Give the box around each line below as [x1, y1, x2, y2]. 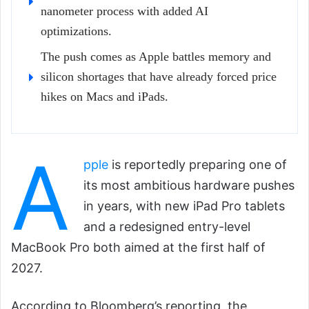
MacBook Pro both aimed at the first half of [11, 240, 266, 255]
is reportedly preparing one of [108, 157, 287, 172]
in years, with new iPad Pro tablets [83, 199, 285, 214]
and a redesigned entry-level [83, 219, 250, 235]
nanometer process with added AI [41, 4, 208, 19]
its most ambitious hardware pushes [83, 178, 295, 193]
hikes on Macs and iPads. [41, 90, 168, 104]
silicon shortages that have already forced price [41, 70, 277, 84]
